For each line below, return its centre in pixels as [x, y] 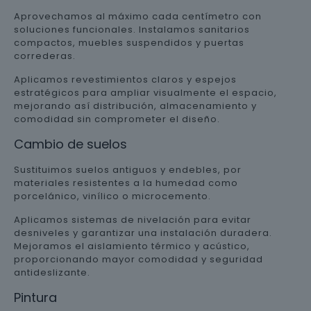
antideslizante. [52, 272]
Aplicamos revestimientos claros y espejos [125, 79]
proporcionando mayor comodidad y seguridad [138, 259]
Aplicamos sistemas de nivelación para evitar [133, 220]
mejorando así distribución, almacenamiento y [135, 106]
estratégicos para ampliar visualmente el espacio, [145, 93]
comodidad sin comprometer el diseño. [117, 119]
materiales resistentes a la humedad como [126, 183]
